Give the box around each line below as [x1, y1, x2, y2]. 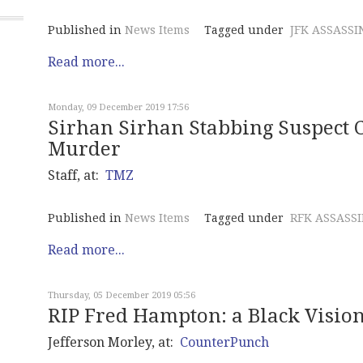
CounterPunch [180, 335, 269, 350]
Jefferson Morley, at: [48, 335, 180, 350]
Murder [48, 138, 121, 160]
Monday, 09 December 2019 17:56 [48, 102, 189, 113]
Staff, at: [48, 168, 105, 183]
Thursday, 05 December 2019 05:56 [48, 290, 195, 301]
